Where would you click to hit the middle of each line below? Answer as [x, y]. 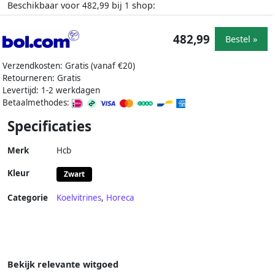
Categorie [28, 198]
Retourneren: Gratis [41, 78]
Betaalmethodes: [37, 103]
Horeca [120, 198]
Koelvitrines [79, 198]
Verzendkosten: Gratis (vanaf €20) [69, 66]
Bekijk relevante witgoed [63, 265]
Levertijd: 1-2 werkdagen [51, 91]
